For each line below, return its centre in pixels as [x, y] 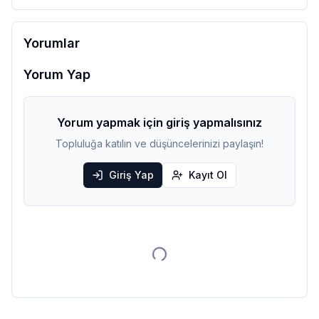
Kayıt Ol [208, 175]
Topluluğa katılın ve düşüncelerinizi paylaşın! [159, 143]
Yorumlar [52, 43]
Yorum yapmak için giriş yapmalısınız [159, 122]
